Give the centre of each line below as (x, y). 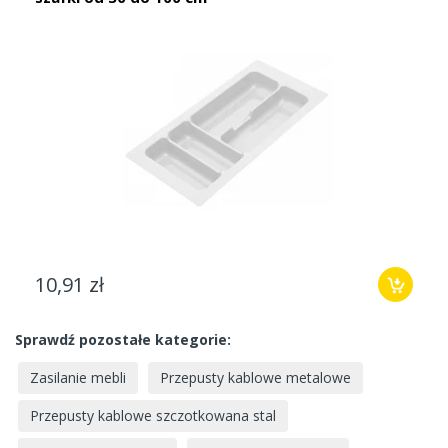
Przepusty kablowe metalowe (255, 377)
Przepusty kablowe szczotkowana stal (153, 415)
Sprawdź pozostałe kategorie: (123, 340)
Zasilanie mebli (78, 377)
